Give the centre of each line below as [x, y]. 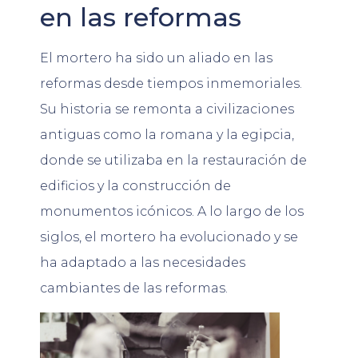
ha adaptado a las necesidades [143, 262]
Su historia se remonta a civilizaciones [167, 109]
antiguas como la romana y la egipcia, [167, 134]
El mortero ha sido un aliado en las [156, 58]
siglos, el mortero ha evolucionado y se [169, 237]
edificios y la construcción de [135, 185]
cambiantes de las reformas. [134, 288]
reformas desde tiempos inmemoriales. [171, 83]
